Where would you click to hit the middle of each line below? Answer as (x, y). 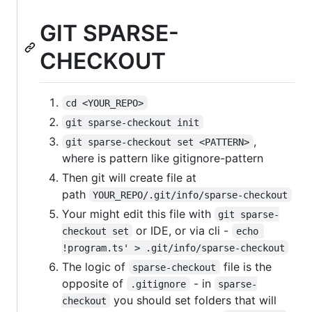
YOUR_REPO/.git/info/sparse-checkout (190, 195)
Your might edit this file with (138, 213)
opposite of (94, 283)
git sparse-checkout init (133, 122)
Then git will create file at (129, 177)
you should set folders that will (195, 300)
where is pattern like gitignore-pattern (163, 158)
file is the (247, 266)
